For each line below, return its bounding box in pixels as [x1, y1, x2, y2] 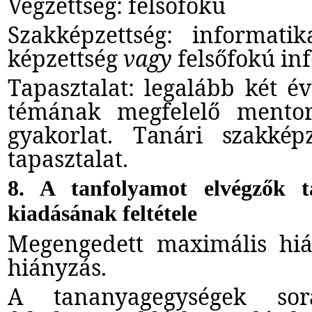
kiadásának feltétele [8, 201, 197, 226]
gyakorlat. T [8, 119, 147, 150]
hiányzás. [8, 251, 107, 282]
